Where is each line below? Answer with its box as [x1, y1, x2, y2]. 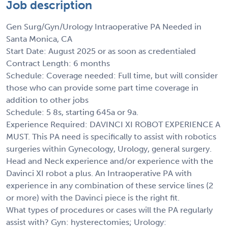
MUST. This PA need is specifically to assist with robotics [6, 131, 216, 141]
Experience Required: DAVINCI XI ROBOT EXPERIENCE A [6, 119, 220, 129]
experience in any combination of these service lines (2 [6, 180, 213, 190]
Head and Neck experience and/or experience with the [6, 156, 213, 166]
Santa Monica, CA [6, 34, 72, 44]
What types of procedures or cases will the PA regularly [6, 205, 213, 215]
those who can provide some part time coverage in [6, 82, 198, 93]
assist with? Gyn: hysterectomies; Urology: [6, 217, 166, 227]
